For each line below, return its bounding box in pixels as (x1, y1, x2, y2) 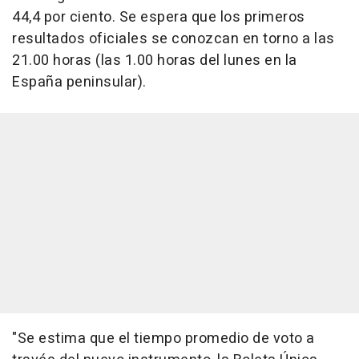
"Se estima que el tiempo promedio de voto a (12, 328, 315, 350)
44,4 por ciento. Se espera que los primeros (12, 6, 305, 29)
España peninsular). (12, 71, 147, 94)
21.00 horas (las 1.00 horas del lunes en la (12, 50, 297, 72)
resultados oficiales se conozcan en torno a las (12, 28, 335, 50)
